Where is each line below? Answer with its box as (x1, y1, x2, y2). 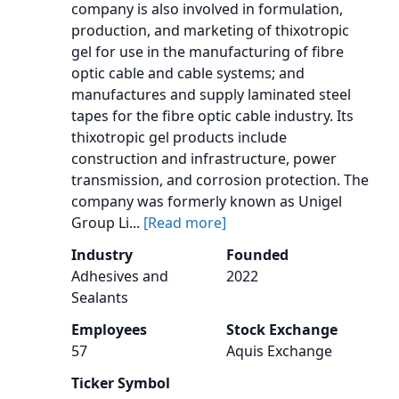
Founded (226, 245, 289, 265)
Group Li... (71, 213, 143, 232)
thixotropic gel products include (71, 127, 287, 147)
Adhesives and (71, 266, 168, 286)
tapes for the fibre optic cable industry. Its (71, 106, 354, 126)
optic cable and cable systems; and (71, 63, 305, 83)
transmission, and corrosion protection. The (71, 170, 369, 190)
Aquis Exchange (226, 341, 332, 361)
